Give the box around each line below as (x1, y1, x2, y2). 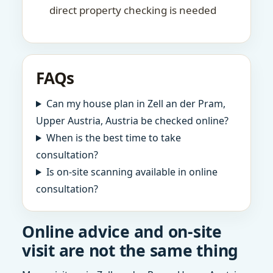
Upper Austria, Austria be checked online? (36, 114, 229, 127)
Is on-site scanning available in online (46, 165, 218, 179)
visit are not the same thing (22, 239, 238, 261)
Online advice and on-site (22, 221, 222, 243)
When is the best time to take (46, 131, 181, 144)
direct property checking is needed (49, 3, 216, 17)
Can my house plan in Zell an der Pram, (46, 97, 225, 110)
